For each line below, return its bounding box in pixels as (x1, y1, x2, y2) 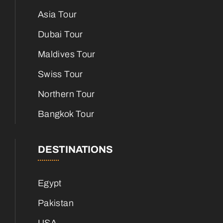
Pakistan (38, 198, 74, 208)
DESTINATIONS (38, 143, 113, 155)
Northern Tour (38, 89, 95, 99)
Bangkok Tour (38, 109, 95, 119)
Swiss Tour (38, 69, 83, 79)
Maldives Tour (38, 49, 96, 59)
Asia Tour (38, 9, 77, 19)
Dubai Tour (38, 29, 83, 39)
